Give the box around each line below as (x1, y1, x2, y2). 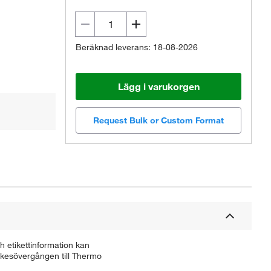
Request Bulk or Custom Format (93, 115, 224, 126)
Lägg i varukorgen (117, 80, 200, 93)
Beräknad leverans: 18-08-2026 (76, 42, 198, 53)
